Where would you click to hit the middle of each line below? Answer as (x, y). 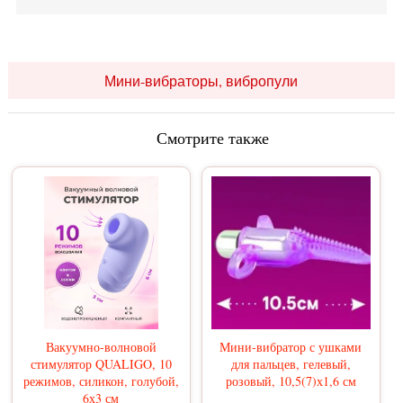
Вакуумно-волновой (101, 347)
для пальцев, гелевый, (291, 364)
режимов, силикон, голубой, (101, 381)
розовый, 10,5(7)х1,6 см (291, 381)
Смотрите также (212, 138)
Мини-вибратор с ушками (291, 347)
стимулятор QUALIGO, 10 (101, 364)
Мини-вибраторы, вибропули (201, 81)
